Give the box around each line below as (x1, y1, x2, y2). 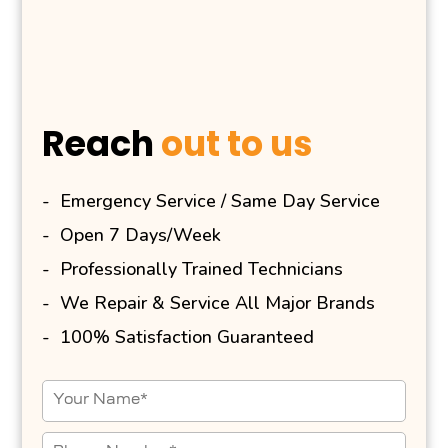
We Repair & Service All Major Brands (60, 291, 376, 315)
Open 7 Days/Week (60, 223, 222, 247)
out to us (161, 119, 314, 168)
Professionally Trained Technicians (60, 257, 344, 281)
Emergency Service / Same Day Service (60, 189, 381, 213)
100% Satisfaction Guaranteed (60, 325, 315, 349)
